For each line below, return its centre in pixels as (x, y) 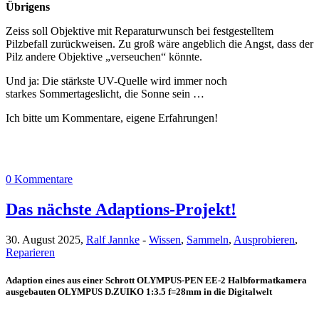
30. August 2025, (46, 239)
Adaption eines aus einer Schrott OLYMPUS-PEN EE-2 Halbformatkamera (156, 280)
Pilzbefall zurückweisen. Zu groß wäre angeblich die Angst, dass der (159, 43)
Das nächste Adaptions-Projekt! (121, 209)
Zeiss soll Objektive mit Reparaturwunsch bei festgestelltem (140, 31)
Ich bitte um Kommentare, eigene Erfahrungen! (112, 117)
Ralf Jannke (113, 239)
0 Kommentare (39, 179)
